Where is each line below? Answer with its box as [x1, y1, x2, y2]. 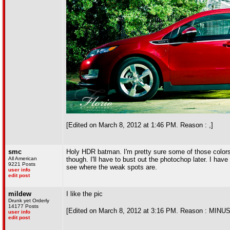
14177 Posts [8, 203, 39, 209]
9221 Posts [8, 161, 35, 167]
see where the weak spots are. [66, 163, 157, 171]
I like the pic [66, 190, 103, 198]
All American [8, 156, 37, 161]
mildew [8, 190, 31, 198]
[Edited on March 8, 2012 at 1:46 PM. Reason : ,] [66, 121, 213, 129]
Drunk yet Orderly [8, 198, 49, 203]
